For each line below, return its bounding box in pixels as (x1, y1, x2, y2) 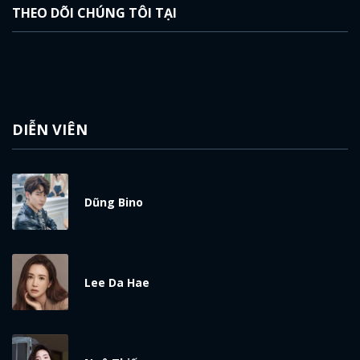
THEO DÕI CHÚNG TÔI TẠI (12, 4, 177, 22)
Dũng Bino (84, 194, 143, 210)
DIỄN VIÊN (12, 120, 88, 139)
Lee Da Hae (84, 275, 149, 290)
